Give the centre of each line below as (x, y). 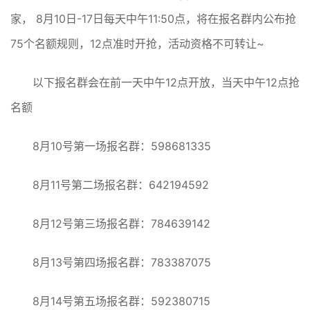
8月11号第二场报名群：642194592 (121, 185)
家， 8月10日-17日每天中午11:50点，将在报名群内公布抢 (153, 19)
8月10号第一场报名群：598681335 (122, 146)
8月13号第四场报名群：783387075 (122, 263)
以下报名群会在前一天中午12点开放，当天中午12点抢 (166, 83)
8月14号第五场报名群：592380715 (121, 301)
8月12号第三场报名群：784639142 (121, 224)
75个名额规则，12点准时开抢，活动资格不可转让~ (137, 44)
